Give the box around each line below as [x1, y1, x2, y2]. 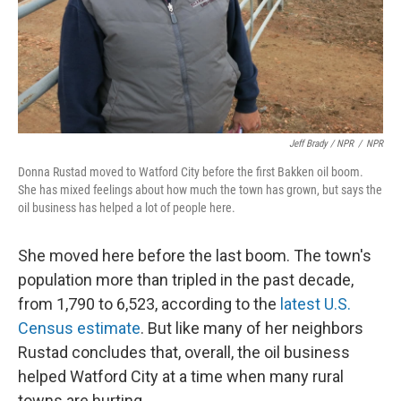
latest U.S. [280, 294, 351, 313]
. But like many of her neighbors [141, 319, 363, 337]
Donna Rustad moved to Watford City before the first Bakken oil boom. [18, 165, 363, 179]
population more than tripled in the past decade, [18, 270, 354, 289]
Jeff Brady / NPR [289, 138, 354, 149]
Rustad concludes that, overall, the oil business [18, 343, 350, 362]
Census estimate [18, 319, 141, 337]
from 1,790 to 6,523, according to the [18, 294, 280, 313]
